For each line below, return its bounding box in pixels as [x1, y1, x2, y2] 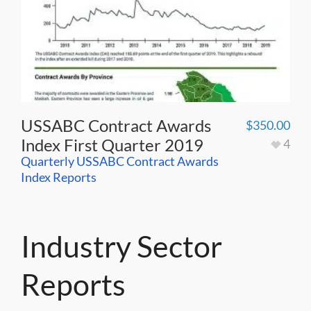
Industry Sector [21, 228, 222, 264]
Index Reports [21, 169, 96, 185]
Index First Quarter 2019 [21, 134, 203, 155]
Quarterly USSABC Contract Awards [21, 153, 219, 169]
